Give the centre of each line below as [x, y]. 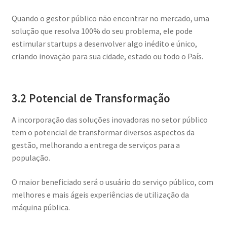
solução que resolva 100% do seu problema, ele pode [102, 31]
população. [31, 157]
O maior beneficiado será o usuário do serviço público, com [112, 182]
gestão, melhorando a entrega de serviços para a [96, 145]
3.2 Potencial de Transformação [91, 98]
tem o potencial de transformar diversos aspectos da [103, 132]
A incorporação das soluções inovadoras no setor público [109, 119]
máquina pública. [41, 207]
